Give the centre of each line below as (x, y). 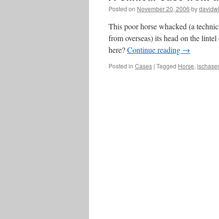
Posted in (121, 66)
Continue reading (155, 50)
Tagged (166, 66)
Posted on (122, 9)
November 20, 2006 (163, 9)
